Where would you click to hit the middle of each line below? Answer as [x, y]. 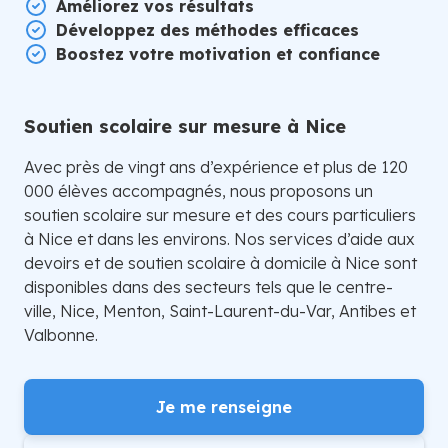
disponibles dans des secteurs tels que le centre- [208, 287]
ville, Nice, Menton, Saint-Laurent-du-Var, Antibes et [220, 311]
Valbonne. [61, 335]
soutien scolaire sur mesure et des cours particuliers [220, 215]
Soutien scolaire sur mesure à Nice [185, 126]
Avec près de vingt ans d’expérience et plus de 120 [216, 167]
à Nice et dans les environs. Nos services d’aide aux [219, 239]
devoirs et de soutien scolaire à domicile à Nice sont [220, 263]
